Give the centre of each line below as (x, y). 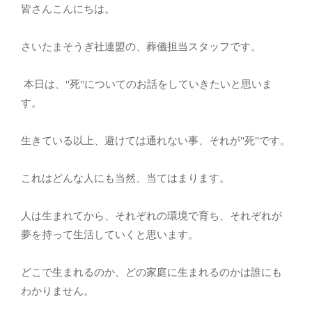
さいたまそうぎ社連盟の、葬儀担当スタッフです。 (141, 46)
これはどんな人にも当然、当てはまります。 (125, 178)
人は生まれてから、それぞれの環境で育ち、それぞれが (151, 216)
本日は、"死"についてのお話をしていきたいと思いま (147, 84)
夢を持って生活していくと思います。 (110, 234)
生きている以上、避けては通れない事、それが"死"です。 (156, 140)
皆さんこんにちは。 (68, 9)
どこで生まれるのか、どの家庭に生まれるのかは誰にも (151, 272)
